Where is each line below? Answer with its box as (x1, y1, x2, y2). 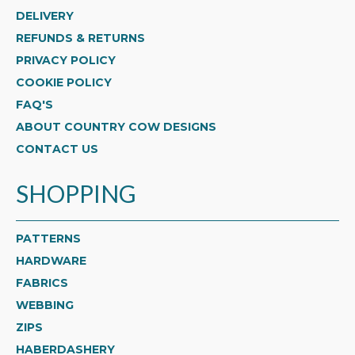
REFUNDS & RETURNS (16, 30, 145, 45)
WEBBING (16, 297, 74, 312)
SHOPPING (16, 178, 136, 208)
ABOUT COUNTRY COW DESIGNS (16, 119, 216, 134)
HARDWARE (16, 253, 86, 268)
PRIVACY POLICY (16, 52, 116, 67)
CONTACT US (16, 141, 98, 156)
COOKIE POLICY (16, 74, 112, 90)
